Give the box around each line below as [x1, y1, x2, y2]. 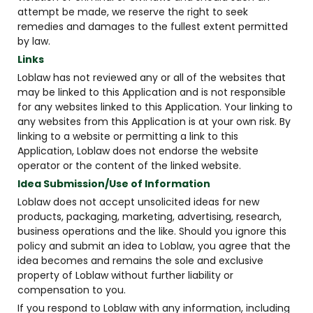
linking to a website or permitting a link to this [17, 129, 238, 143]
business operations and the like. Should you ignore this [17, 224, 286, 238]
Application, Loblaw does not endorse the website [17, 144, 259, 158]
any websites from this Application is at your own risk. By [17, 115, 291, 129]
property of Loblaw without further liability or [17, 268, 233, 282]
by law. [17, 34, 50, 48]
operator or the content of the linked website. [17, 159, 241, 173]
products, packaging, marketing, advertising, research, [17, 210, 282, 224]
